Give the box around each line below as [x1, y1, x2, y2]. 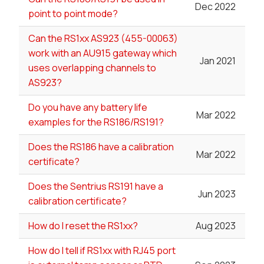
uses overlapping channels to [28, 61, 156, 75]
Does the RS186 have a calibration [28, 140, 174, 154]
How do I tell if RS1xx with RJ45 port [28, 244, 176, 258]
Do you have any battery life [28, 101, 147, 114]
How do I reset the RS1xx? [28, 219, 138, 233]
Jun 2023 [198, 187, 236, 200]
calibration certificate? [28, 194, 127, 208]
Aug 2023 [196, 219, 236, 233]
